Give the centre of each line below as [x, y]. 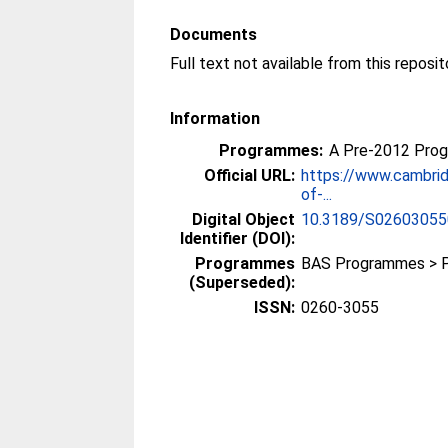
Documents [214, 34]
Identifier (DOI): [238, 238]
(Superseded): [242, 282]
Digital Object [244, 219]
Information [215, 118]
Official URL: [250, 175]
